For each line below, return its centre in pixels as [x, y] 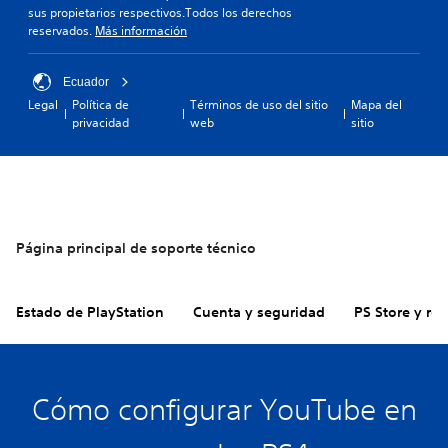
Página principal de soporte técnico [136, 247]
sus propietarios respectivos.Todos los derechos [160, 12]
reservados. [61, 30]
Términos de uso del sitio [259, 104]
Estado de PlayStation [90, 311]
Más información [141, 30]
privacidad [100, 122]
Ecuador [86, 81]
